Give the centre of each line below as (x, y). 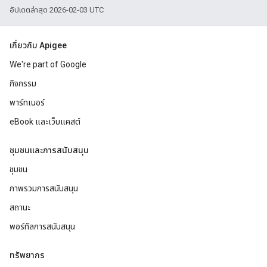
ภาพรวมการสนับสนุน (44, 188)
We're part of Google (48, 64)
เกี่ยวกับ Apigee (38, 45)
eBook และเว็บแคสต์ (45, 122)
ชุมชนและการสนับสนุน (49, 150)
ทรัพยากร (27, 255)
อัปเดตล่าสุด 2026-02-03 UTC (57, 10)
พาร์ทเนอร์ (27, 103)
